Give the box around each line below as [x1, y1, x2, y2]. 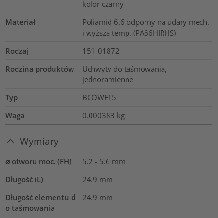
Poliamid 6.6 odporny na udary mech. [82, 17, 209, 27]
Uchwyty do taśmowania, [82, 64, 167, 74]
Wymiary [20, 134, 59, 147]
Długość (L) [5, 174, 44, 184]
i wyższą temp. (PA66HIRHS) [82, 28, 176, 38]
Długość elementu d [5, 192, 76, 202]
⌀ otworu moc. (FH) [5, 156, 72, 166]
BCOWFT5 [82, 92, 116, 103]
